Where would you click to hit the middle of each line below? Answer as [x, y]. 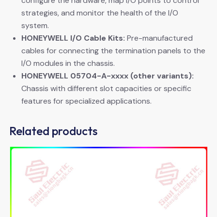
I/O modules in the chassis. [68, 63]
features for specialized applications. [86, 101]
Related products [53, 131]
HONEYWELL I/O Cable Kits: [73, 38]
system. [35, 25]
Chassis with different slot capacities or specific [106, 88]
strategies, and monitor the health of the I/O [100, 13]
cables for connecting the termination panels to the [113, 50]
